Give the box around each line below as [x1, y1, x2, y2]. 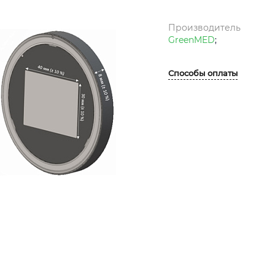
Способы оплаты [168, 68, 238, 78]
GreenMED [168, 34, 215, 45]
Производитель [168, 21, 241, 33]
